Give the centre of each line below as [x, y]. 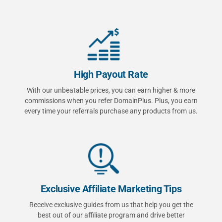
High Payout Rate [111, 74]
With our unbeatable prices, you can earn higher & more [111, 90]
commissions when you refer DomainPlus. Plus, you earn [111, 100]
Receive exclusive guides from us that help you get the [111, 205]
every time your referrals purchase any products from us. [111, 111]
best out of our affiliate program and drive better [111, 215]
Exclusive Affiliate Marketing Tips [111, 189]
